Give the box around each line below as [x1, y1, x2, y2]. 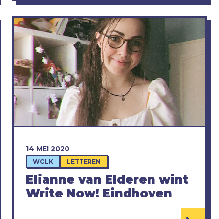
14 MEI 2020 [25, 144, 69, 153]
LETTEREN [66, 157, 101, 165]
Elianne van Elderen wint [25, 172, 188, 187]
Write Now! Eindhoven [25, 186, 172, 200]
